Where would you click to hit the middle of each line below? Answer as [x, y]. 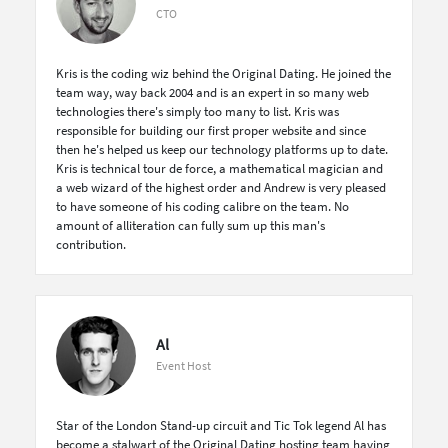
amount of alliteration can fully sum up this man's [190, 225]
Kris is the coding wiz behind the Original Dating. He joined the [223, 73]
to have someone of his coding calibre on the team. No [202, 206]
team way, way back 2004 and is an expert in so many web [212, 92]
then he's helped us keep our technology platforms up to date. [222, 149]
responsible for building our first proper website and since [211, 130]
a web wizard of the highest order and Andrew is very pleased [221, 187]
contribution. [91, 244]
